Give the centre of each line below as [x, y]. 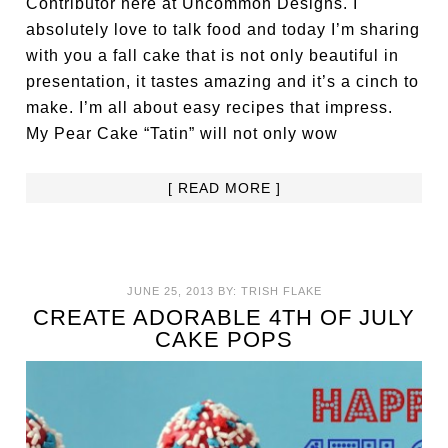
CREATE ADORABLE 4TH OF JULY [224, 317]
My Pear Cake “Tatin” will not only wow [182, 133]
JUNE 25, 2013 [170, 290]
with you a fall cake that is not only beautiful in [213, 55]
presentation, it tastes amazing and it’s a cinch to [223, 81]
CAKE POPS [224, 339]
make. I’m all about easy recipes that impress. [210, 107]
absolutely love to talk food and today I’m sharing [223, 29]
